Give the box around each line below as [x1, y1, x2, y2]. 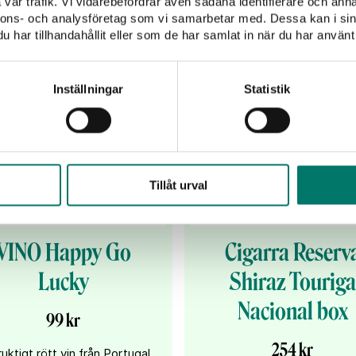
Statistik [244, 82, 290, 96]
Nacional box [237, 297, 348, 327]
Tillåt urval [149, 178, 207, 192]
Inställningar [52, 82, 124, 96]
